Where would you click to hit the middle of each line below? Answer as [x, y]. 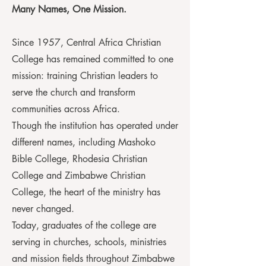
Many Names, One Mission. [69, 9]
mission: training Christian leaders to [85, 76]
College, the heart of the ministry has [86, 192]
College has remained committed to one [93, 59]
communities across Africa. [66, 109]
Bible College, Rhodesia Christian [80, 159]
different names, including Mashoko [84, 142]
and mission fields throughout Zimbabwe [93, 259]
